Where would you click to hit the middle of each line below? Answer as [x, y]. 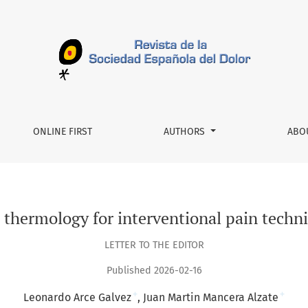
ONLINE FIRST [63, 132]
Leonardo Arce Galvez [77, 298]
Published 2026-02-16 [154, 271]
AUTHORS [186, 132]
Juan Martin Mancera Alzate [211, 298]
